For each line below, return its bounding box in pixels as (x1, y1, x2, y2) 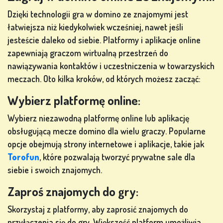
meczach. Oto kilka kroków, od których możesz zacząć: (7, 73, 201, 85)
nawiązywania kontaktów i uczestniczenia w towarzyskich (7, 60, 215, 72)
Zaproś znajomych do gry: (7, 184, 138, 200)
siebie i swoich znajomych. (7, 164, 102, 176)
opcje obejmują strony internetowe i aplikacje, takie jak (7, 138, 204, 150)
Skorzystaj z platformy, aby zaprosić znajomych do (7, 204, 188, 215)
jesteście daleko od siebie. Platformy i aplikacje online (7, 34, 201, 46)
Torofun (7, 151, 39, 163)
